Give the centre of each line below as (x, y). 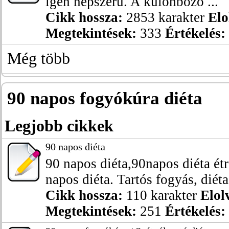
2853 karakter (165, 17)
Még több (39, 59)
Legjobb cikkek (59, 126)
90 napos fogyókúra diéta (105, 98)
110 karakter (162, 195)
